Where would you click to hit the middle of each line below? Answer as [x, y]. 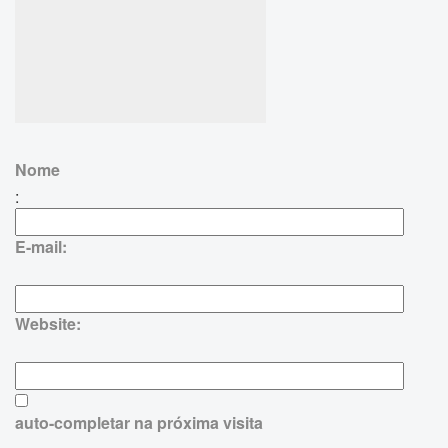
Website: [48, 323]
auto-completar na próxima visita [139, 422]
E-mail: [41, 246]
